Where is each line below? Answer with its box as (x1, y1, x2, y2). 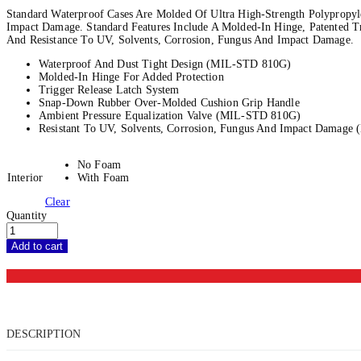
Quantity (6, 209, 48, 222)
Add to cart (11, 239, 63, 252)
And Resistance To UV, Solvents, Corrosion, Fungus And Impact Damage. (6, 33, 354, 46)
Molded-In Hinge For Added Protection (39, 70, 224, 83)
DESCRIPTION (6, 327, 81, 340)
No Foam (77, 158, 122, 171)
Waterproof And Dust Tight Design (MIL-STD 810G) (39, 57, 292, 70)
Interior (7, 171, 44, 184)
